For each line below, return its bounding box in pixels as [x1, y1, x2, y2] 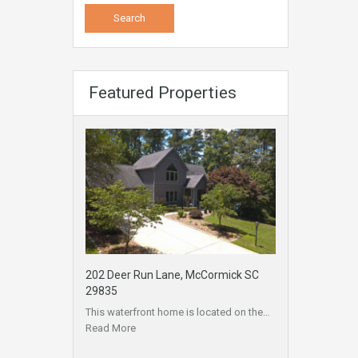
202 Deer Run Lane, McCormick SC [86, 268, 259, 281]
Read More [86, 321, 136, 334]
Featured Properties [89, 83, 237, 102]
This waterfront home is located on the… [86, 305, 270, 318]
